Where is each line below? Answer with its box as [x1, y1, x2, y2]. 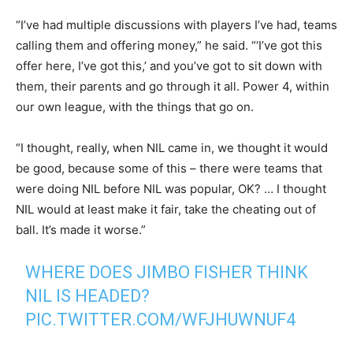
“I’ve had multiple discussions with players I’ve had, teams [16, 17, 337, 32]
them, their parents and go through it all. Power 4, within [16, 79, 329, 94]
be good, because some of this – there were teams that [16, 161, 322, 176]
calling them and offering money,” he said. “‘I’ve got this [16, 38, 322, 53]
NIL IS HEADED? [25, 286, 150, 306]
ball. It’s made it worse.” [16, 222, 146, 237]
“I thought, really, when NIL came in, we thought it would [16, 140, 328, 155]
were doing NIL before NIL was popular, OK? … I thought [16, 181, 326, 196]
